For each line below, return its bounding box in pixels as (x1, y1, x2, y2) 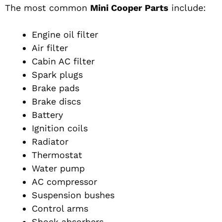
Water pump (32, 163, 85, 174)
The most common (5, 2, 90, 13)
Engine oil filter (32, 29, 98, 40)
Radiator (32, 136, 68, 147)
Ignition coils (32, 123, 88, 134)
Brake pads (32, 83, 79, 94)
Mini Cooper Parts (90, 2, 168, 13)
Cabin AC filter (32, 56, 95, 67)
